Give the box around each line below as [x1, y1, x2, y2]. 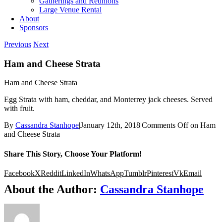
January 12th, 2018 [80, 121, 140, 130]
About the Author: [4, 182, 100, 196]
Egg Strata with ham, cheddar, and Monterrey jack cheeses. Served [4, 95, 213, 104]
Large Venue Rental [39, 5, 102, 14]
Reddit [41, 168, 61, 177]
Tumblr [124, 168, 147, 177]
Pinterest [147, 168, 173, 177]
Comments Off [142, 121, 188, 130]
